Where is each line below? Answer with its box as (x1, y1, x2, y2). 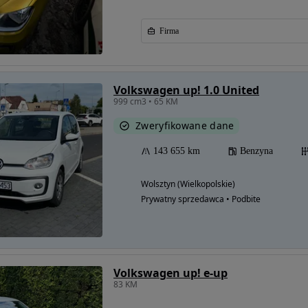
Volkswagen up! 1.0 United (113, 82, 259, 98)
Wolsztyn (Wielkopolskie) (141, 178, 235, 190)
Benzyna (240, 146, 273, 156)
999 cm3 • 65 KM (113, 96, 178, 107)
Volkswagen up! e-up (113, 265, 228, 280)
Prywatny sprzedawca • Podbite (141, 193, 261, 205)
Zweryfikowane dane (135, 119, 234, 132)
